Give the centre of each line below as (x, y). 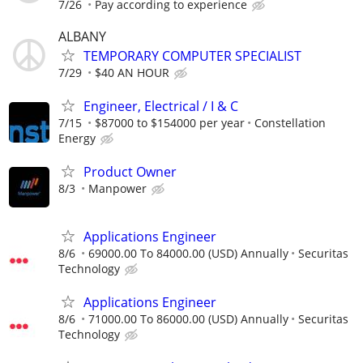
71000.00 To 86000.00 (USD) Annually (188, 318)
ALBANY (82, 36)
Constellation (290, 123)
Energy (77, 139)
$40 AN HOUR (132, 72)
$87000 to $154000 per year (170, 123)
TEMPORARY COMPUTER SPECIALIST (192, 56)
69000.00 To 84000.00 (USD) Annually (188, 253)
